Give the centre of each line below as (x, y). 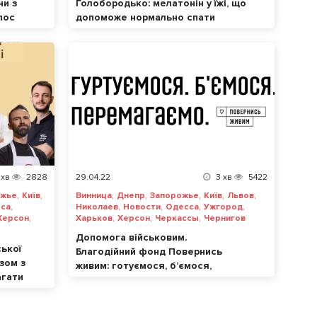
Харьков (94, 219)
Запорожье (174, 196)
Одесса (182, 207)
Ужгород (223, 207)
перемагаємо (109, 280)
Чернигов (225, 219)
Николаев (97, 207)
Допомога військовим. (132, 238)
